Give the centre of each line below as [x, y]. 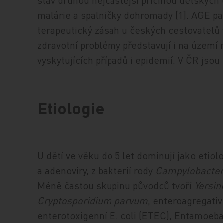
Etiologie [71, 108]
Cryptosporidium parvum [93, 200]
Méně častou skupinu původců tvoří [116, 185]
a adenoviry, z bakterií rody [97, 170]
